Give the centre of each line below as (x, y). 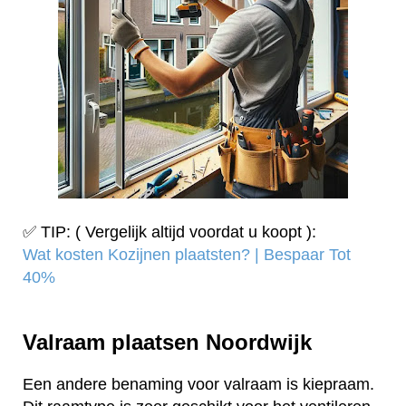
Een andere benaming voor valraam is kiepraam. (198, 384)
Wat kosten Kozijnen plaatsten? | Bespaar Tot (187, 255)
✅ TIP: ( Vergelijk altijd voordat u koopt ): (169, 232)
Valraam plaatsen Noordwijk (167, 342)
